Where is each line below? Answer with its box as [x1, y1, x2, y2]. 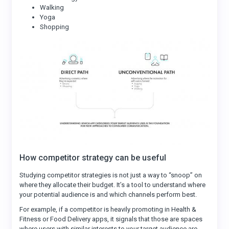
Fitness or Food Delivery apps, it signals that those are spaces [19, 215, 203, 223]
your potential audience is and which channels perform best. [19, 191, 197, 198]
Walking [40, 4, 64, 11]
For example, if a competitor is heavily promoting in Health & [19, 205, 197, 213]
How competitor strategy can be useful [19, 153, 167, 163]
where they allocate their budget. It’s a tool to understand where [19, 181, 206, 189]
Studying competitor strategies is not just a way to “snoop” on [19, 171, 202, 179]
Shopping [40, 23, 70, 31]
